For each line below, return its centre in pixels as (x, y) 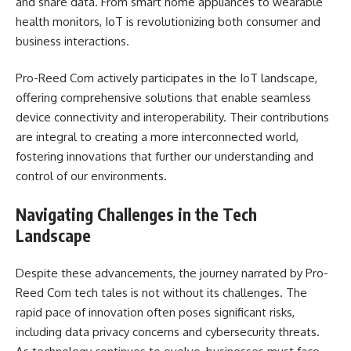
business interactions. (72, 41)
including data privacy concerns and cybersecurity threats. (168, 332)
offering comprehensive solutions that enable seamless (163, 98)
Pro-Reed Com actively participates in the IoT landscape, (166, 78)
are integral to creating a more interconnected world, (157, 137)
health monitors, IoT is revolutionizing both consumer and (168, 21)
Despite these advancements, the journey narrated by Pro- (172, 273)
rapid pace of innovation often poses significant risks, (155, 312)
